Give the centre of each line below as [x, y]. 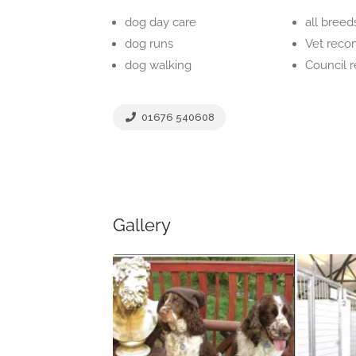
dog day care [161, 22]
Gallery [142, 225]
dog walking [158, 65]
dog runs [149, 44]
